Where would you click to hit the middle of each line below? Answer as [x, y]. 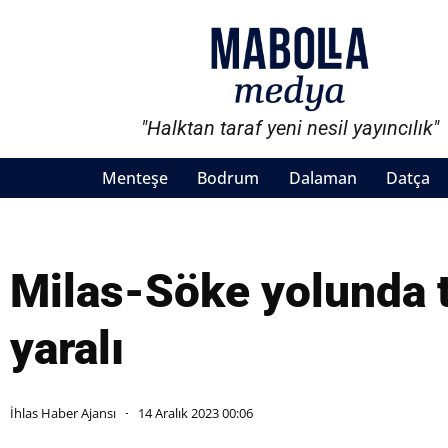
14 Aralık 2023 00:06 [195, 413]
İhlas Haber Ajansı [63, 413]
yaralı [67, 348]
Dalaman [322, 178]
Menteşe [135, 178]
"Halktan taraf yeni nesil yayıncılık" [290, 128]
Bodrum [228, 178]
